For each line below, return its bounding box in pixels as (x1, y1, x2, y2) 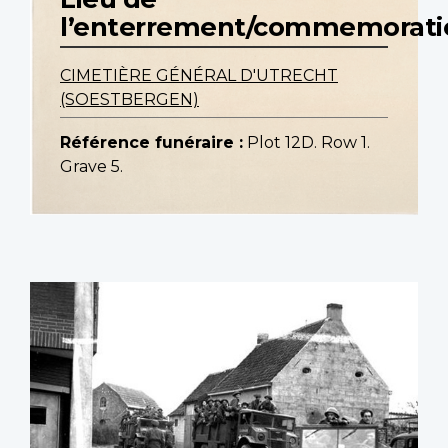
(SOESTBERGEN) (60, 90, 199, 110)
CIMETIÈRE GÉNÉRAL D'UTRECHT (60, 66, 338, 86)
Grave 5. (60, 157, 123, 177)
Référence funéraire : (60, 133, 243, 153)
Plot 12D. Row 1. (247, 133, 370, 153)
